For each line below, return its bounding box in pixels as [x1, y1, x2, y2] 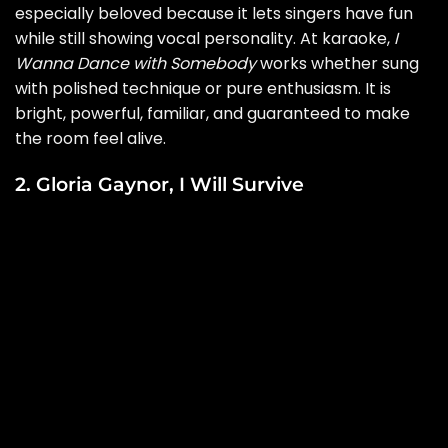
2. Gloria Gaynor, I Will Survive [15, 172, 304, 197]
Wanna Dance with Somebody [15, 52, 256, 76]
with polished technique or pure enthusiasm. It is [15, 77, 391, 101]
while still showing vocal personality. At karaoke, [15, 27, 394, 51]
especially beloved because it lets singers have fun [15, 2, 413, 26]
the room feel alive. [15, 127, 166, 151]
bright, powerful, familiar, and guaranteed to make [15, 102, 410, 126]
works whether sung [256, 52, 419, 76]
